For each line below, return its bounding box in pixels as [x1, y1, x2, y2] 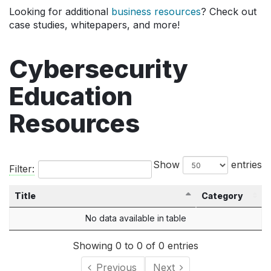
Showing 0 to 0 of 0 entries [73, 240, 198, 252]
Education [9, 81, 132, 111]
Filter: [9, 162, 34, 175]
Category [201, 191, 243, 201]
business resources [111, 5, 201, 18]
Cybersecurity [9, 54, 188, 84]
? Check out [201, 5, 256, 18]
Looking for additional [9, 5, 111, 18]
